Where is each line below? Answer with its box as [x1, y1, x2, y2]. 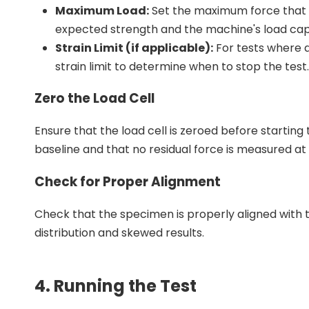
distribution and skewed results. [34, 224, 204, 241]
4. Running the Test [34, 275, 197, 298]
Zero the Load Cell [34, 89, 154, 108]
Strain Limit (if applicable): [55, 39, 213, 56]
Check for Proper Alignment [34, 172, 221, 191]
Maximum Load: [55, 2, 149, 19]
